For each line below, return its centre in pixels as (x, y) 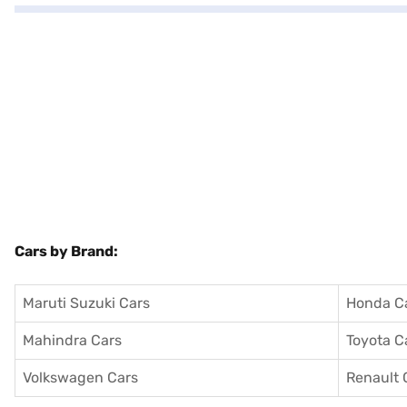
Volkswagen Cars (80, 377)
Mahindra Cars (72, 340)
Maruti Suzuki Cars (86, 303)
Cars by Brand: (66, 251)
